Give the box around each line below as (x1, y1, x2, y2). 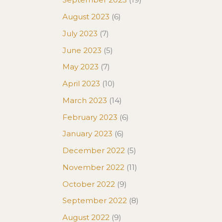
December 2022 (62, 146, 125, 155)
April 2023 (62, 79, 100, 88)
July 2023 (62, 28, 98, 38)
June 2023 (62, 45, 102, 55)
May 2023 (62, 62, 99, 72)
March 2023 (62, 95, 107, 105)
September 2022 (62, 196, 127, 206)
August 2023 (62, 12, 110, 21)
